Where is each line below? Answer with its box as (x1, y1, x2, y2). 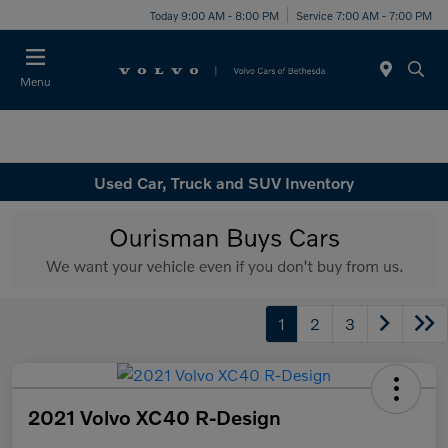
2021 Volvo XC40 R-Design (28, 404, 281, 429)
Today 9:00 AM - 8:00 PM (150, 7, 279, 22)
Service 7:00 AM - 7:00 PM (296, 7, 432, 22)
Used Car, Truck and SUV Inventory (94, 172, 354, 192)
